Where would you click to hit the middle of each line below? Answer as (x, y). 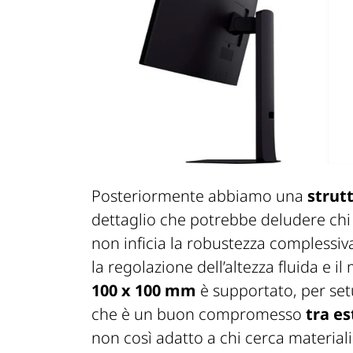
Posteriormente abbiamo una (199, 195)
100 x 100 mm (144, 290)
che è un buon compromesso (199, 314)
